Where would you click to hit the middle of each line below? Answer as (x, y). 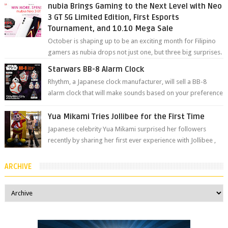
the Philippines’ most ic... (83, 152)
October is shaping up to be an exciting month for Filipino (132, 41)
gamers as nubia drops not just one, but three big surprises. (135, 52)
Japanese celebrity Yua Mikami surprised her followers (127, 129)
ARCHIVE (18, 167)
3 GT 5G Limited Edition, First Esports (114, 18)
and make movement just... (87, 104)
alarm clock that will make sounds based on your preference (136, 93)
